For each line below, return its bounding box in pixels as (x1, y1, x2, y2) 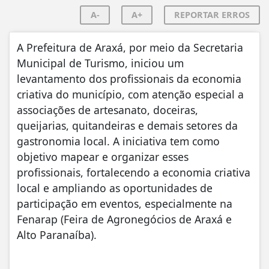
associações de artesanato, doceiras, (17, 102, 198, 117)
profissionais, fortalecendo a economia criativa (17, 165, 250, 180)
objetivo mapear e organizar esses (17, 149, 189, 164)
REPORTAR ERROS (174, 8, 250, 20)
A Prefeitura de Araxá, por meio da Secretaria (17, 40, 243, 55)
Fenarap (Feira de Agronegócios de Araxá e (17, 211, 232, 226)
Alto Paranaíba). (17, 227, 97, 242)
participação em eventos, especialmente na (17, 196, 232, 211)
